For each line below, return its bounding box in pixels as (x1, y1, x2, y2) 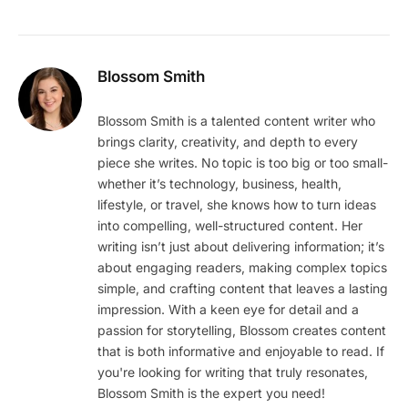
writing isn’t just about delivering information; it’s (97, 239, 384, 255)
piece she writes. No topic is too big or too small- (97, 155, 388, 171)
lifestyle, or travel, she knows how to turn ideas (97, 197, 376, 213)
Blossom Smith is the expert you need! (97, 385, 325, 402)
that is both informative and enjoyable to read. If (97, 343, 384, 360)
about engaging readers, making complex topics (97, 260, 387, 276)
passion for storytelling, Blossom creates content (97, 322, 386, 339)
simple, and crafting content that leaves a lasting (97, 280, 388, 297)
